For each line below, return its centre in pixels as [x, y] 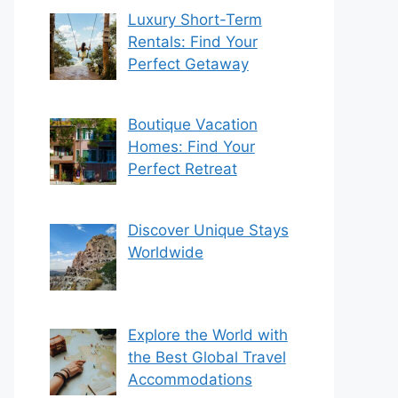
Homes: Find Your [191, 147]
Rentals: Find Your [192, 42]
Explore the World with [207, 335]
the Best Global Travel [207, 358]
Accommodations [190, 380]
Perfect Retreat [182, 169]
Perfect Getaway [188, 64]
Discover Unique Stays [208, 230]
